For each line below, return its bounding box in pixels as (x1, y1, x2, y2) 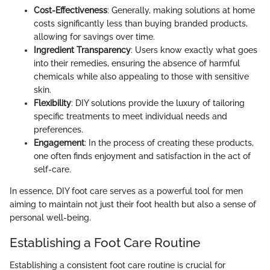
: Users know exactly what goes (131, 45, 257, 55)
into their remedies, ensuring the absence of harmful (34, 58, 240, 68)
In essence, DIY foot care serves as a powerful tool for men (10, 186, 243, 196)
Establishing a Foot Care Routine (10, 234, 200, 250)
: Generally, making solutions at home (107, 5, 255, 15)
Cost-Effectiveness (34, 5, 107, 15)
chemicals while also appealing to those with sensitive (34, 71, 249, 81)
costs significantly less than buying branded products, (34, 18, 248, 28)
